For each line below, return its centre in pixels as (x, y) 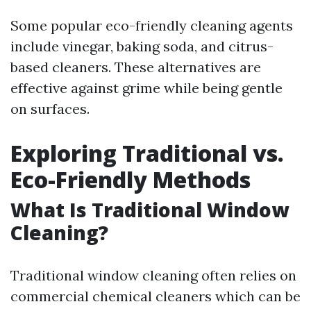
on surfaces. (50, 109)
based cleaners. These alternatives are (136, 67)
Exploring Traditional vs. (147, 153)
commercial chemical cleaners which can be (155, 296)
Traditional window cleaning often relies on (153, 275)
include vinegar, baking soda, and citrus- (142, 46)
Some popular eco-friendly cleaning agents (152, 25)
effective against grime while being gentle (146, 88)
